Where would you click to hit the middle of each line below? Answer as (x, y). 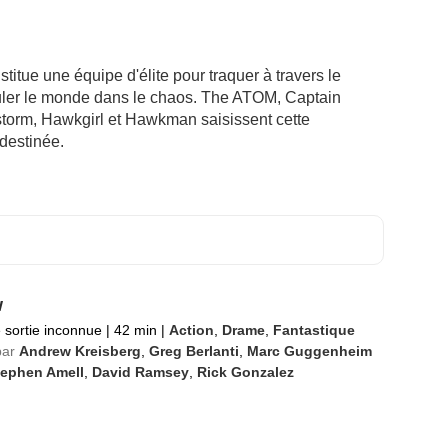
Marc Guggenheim (309, 351)
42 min (135, 330)
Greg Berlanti (193, 351)
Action (191, 330)
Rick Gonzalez (245, 372)
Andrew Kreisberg (79, 351)
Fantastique (313, 330)
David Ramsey (140, 372)
